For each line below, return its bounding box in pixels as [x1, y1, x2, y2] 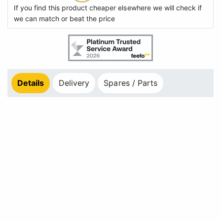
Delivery [58, 78, 89, 88]
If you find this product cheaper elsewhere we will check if [14, 3, 202, 12]
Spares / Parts [104, 78, 157, 88]
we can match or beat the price [14, 14, 115, 23]
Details [17, 78, 44, 88]
